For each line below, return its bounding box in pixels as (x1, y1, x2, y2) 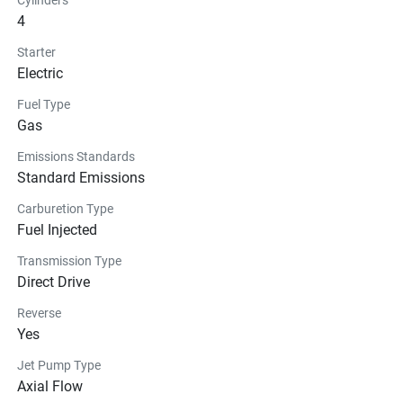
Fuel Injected (17, 220, 97, 238)
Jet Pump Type (17, 357, 101, 372)
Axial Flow (17, 377, 83, 395)
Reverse (17, 305, 61, 320)
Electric (17, 64, 63, 82)
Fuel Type (17, 96, 70, 112)
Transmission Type (17, 253, 121, 268)
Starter (17, 44, 56, 59)
